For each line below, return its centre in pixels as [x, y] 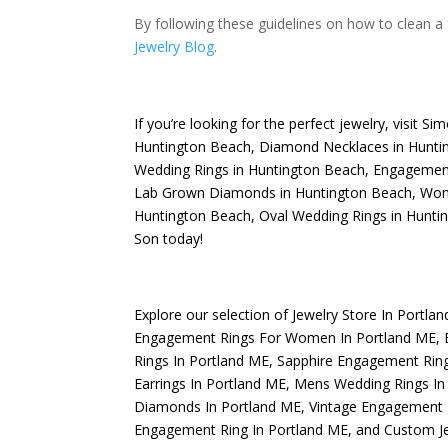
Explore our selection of [213, 315]
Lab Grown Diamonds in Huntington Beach [273, 192]
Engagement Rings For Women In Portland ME [285, 338]
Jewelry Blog [174, 46]
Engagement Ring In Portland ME [241, 430]
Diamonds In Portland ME [218, 407]
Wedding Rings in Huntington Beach [250, 169]
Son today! [169, 238]
